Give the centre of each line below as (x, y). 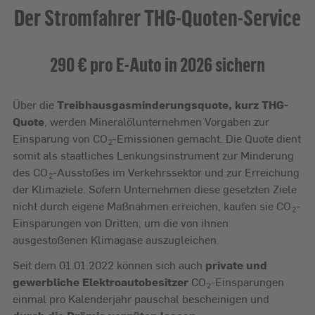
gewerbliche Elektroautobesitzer (101, 282)
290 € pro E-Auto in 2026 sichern (157, 64)
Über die (35, 105)
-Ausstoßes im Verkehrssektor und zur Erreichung (176, 172)
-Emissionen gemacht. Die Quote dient (207, 139)
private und (236, 265)
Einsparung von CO (60, 139)
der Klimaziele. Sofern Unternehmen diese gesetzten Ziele (155, 189)
